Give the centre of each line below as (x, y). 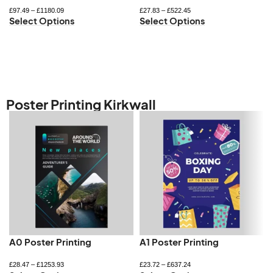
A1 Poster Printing (179, 242)
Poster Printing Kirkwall (81, 105)
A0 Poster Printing (50, 242)
